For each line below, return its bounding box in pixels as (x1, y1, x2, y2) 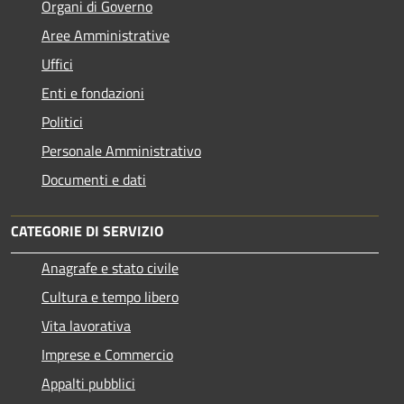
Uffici (41, 52, 73, 75)
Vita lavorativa (41, 314, 131, 336)
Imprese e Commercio (41, 343, 173, 365)
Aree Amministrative (41, 23, 170, 46)
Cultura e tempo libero (41, 285, 179, 308)
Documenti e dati (41, 168, 146, 190)
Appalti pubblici (41, 372, 135, 394)
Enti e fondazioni (41, 81, 144, 104)
